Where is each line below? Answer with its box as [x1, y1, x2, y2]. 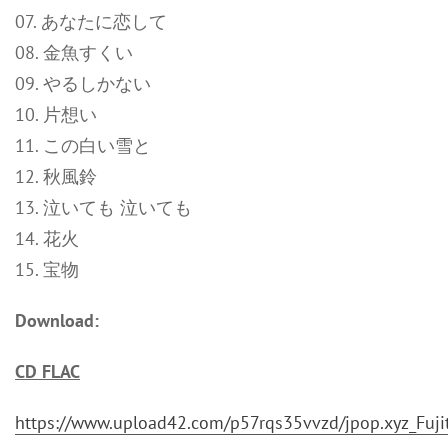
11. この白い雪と [15, 134, 151, 157]
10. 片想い [15, 103, 97, 126]
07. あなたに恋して [15, 10, 167, 33]
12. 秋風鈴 [15, 165, 97, 188]
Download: [15, 309, 99, 332]
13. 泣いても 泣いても [15, 196, 192, 219]
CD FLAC [15, 360, 80, 383]
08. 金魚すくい [15, 41, 133, 64]
